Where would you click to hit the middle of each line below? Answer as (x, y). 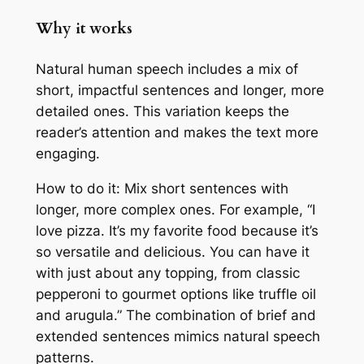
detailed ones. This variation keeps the (162, 111)
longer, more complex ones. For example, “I (175, 209)
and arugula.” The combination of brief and (175, 315)
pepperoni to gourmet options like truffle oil (175, 294)
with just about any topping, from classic (167, 273)
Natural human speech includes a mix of (167, 69)
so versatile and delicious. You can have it (172, 251)
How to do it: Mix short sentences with (162, 188)
